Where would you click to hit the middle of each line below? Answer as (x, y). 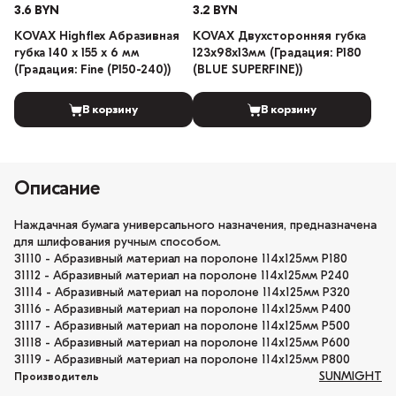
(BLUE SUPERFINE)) (247, 71)
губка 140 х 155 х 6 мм (77, 54)
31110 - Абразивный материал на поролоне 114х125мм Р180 (181, 260)
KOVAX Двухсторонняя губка (279, 37)
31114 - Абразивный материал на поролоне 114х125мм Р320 (182, 293)
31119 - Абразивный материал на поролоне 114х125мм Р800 (182, 361)
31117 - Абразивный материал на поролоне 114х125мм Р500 (182, 327)
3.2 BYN (215, 11)
